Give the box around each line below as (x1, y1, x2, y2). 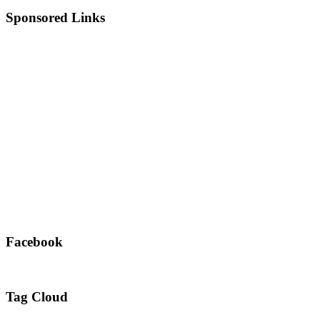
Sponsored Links (6, 10, 105, 26)
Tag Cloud (6, 289, 68, 305)
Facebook (6, 234, 63, 249)
